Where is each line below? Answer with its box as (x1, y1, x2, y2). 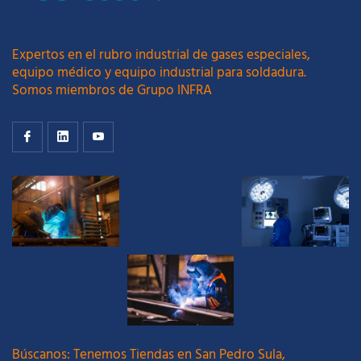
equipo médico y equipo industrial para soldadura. (12, 61, 306, 84)
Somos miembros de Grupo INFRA (12, 79, 212, 102)
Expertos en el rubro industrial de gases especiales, (12, 44, 310, 66)
